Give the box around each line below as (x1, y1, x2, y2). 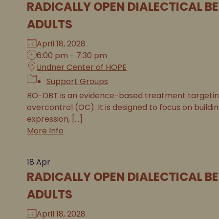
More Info (27, 125, 64, 136)
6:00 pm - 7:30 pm (37, 50, 107, 61)
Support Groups (46, 76, 108, 87)
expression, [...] (27, 113, 83, 125)
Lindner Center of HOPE (37, 62, 127, 73)
